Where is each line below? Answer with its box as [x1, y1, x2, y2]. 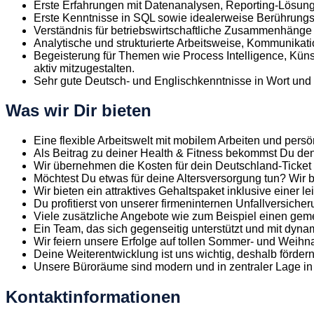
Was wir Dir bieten [6, 101, 151, 121]
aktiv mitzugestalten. [34, 62, 135, 74]
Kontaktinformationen [6, 287, 181, 307]
